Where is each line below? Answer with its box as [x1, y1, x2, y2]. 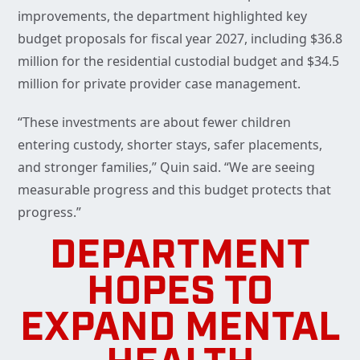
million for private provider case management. [18, 75, 301, 93]
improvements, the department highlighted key [18, 7, 307, 26]
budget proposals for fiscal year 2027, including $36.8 [18, 30, 342, 48]
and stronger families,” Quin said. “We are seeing [18, 158, 315, 177]
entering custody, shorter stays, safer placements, [18, 136, 322, 154]
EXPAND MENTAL [19, 309, 341, 351]
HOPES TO [87, 273, 273, 315]
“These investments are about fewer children [18, 113, 291, 132]
